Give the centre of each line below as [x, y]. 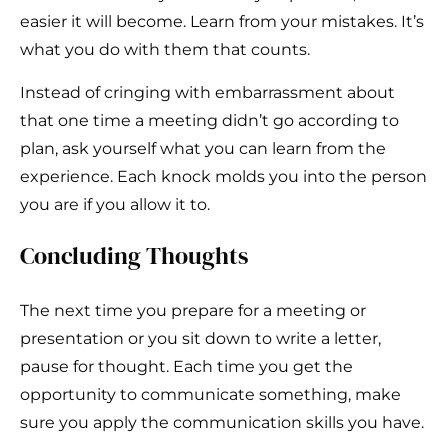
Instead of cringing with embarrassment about [207, 93]
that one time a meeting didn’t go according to [209, 121]
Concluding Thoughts [134, 256]
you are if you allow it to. [115, 205]
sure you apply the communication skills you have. [222, 423]
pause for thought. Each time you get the [186, 367]
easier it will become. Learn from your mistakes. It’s [222, 22]
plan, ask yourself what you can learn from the [203, 149]
